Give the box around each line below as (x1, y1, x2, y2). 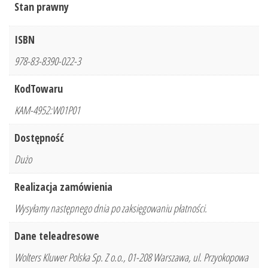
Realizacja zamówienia (14, 179, 112, 194)
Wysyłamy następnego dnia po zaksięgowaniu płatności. (14, 201, 207, 216)
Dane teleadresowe (14, 229, 99, 243)
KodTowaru (14, 81, 63, 96)
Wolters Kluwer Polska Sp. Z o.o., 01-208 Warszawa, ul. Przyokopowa (14, 250, 248, 265)
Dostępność (14, 130, 64, 145)
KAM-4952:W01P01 (14, 103, 80, 118)
